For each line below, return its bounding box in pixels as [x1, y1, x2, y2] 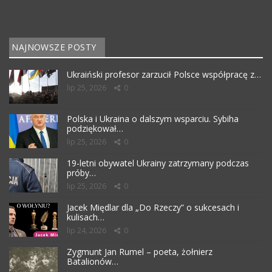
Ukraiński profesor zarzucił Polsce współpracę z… [67, 69, 261, 81]
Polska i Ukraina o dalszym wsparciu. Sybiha [67, 113, 239, 125]
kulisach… [67, 211, 104, 223]
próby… [67, 167, 96, 179]
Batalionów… [67, 256, 118, 268]
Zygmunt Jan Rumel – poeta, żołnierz [67, 246, 212, 258]
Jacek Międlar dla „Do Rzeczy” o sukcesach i [67, 202, 239, 214]
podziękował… [67, 123, 123, 135]
